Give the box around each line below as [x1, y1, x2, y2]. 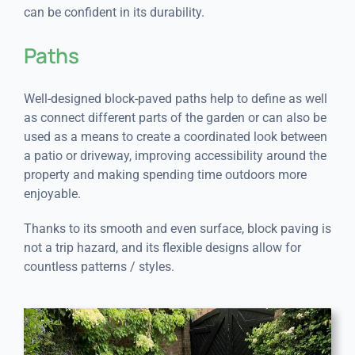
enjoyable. [23, 186, 81, 202]
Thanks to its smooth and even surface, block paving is [23, 221, 331, 237]
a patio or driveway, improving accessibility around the [23, 148, 326, 164]
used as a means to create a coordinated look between [23, 129, 327, 145]
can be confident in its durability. [23, 5, 204, 21]
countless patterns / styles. [23, 259, 174, 275]
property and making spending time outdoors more [23, 167, 307, 183]
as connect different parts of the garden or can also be [23, 110, 326, 126]
